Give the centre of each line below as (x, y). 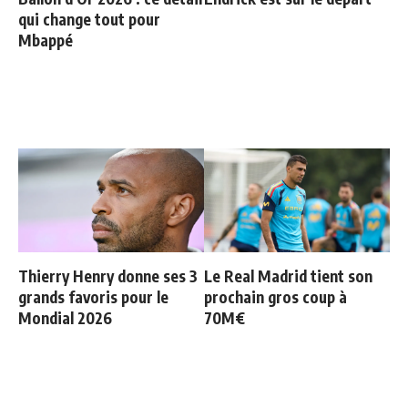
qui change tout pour (89, 20)
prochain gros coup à (275, 297)
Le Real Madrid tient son (288, 276)
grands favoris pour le (93, 297)
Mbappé (46, 41)
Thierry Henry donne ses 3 (108, 276)
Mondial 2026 (65, 318)
